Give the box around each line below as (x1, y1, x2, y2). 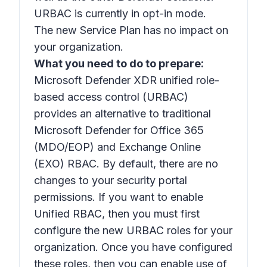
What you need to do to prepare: (34, 57, 204, 70)
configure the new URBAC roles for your (34, 224, 232, 237)
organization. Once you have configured (34, 241, 232, 253)
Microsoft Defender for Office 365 (34, 124, 204, 136)
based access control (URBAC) (34, 91, 188, 103)
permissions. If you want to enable (34, 191, 203, 203)
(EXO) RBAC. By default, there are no (34, 157, 218, 170)
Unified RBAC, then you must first (34, 207, 200, 220)
